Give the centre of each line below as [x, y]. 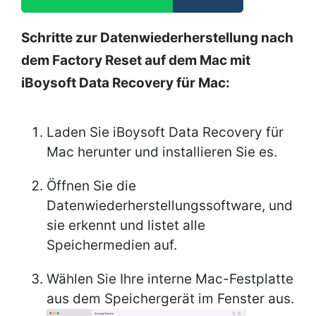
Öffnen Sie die [91, 186]
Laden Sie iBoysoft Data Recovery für [165, 133]
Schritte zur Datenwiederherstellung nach [157, 38]
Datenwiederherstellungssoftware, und [170, 206]
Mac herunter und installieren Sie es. [162, 152]
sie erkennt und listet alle [126, 226]
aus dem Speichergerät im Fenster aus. [170, 299]
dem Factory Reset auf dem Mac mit [136, 61]
